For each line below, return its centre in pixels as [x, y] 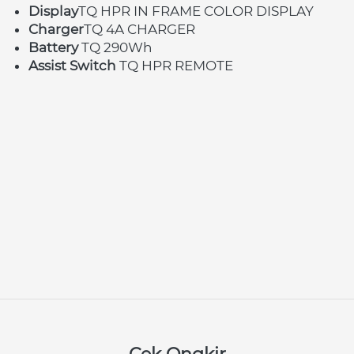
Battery [55, 47]
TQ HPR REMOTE [176, 65]
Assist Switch [74, 65]
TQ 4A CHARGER [139, 29]
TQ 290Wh [117, 47]
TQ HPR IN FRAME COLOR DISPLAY [196, 11]
